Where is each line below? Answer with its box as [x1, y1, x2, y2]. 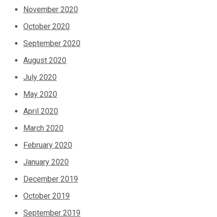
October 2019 [23, 191, 70, 201]
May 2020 [23, 90, 57, 99]
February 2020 [23, 140, 72, 150]
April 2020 [23, 107, 58, 116]
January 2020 [23, 157, 69, 167]
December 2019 [23, 174, 78, 184]
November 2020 [23, 5, 78, 15]
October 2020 [23, 22, 70, 31]
